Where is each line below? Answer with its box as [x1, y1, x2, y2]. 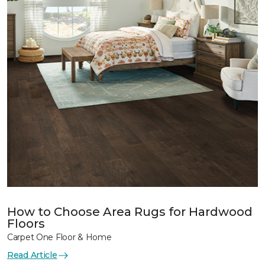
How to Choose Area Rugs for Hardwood [7, 205, 253, 219]
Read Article [7, 250, 57, 260]
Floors [7, 216, 45, 231]
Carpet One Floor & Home [7, 232, 112, 243]
